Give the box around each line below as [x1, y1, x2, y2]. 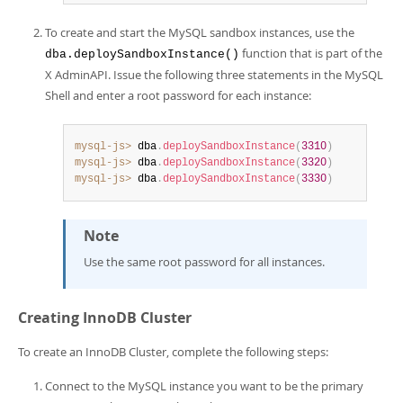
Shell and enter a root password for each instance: [45, 87, 311, 103]
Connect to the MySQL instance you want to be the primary [45, 378, 363, 394]
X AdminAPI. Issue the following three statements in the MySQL [45, 67, 383, 83]
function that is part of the [239, 45, 382, 61]
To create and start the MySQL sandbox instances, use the [45, 24, 354, 40]
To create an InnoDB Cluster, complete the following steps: [18, 344, 328, 360]
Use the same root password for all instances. [84, 254, 325, 270]
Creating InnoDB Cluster [18, 308, 192, 327]
